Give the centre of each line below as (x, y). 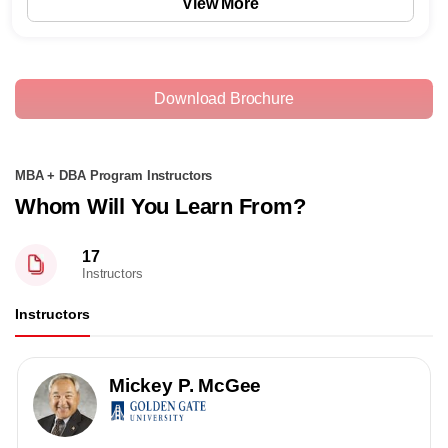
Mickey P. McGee (185, 385)
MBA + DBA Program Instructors (114, 175)
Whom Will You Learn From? (160, 206)
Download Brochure (224, 98)
